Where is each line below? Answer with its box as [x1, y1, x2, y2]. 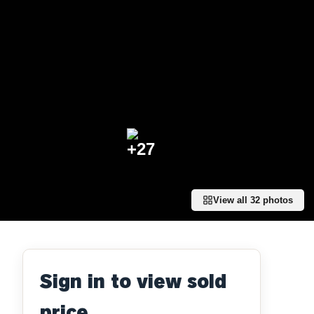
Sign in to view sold [40, 268, 226, 294]
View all [213, 195, 250, 205]
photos [260, 195, 293, 205]
